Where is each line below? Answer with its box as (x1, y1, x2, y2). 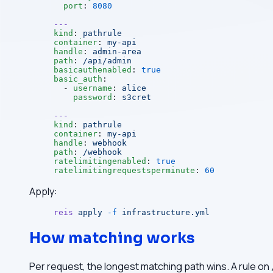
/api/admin (83, 56, 132, 66)
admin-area (93, 47, 141, 57)
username (73, 83, 112, 93)
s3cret (122, 93, 151, 102)
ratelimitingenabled (54, 157, 146, 166)
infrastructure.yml (117, 208, 210, 218)
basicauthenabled (54, 65, 132, 75)
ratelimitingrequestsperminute (54, 166, 195, 175)
